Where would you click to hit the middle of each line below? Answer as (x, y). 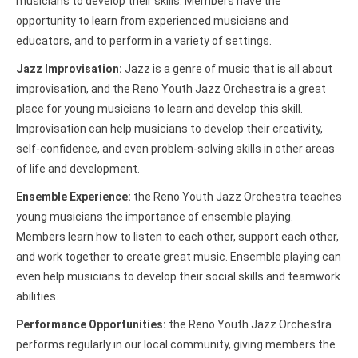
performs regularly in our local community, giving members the (176, 344)
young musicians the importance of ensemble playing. (155, 216)
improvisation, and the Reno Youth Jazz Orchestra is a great (171, 88)
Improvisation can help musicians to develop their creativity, (169, 128)
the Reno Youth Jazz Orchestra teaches (237, 196)
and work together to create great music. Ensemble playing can (179, 256)
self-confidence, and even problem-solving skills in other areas (175, 148)
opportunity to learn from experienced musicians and (152, 20)
